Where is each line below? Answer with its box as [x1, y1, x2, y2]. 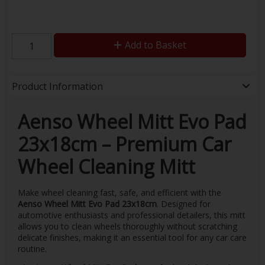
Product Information [11, 80, 103, 93]
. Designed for [156, 198, 211, 209]
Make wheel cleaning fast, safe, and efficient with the [17, 186, 221, 198]
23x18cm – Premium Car [17, 131, 231, 157]
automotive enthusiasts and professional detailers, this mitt [17, 209, 245, 221]
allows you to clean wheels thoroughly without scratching [17, 220, 237, 232]
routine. [17, 243, 47, 254]
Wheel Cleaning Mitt [17, 154, 195, 180]
